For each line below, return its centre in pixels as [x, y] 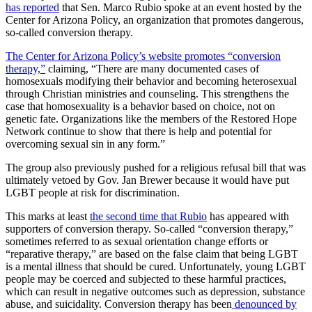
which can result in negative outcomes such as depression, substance [155, 291]
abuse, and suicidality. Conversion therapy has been [119, 304]
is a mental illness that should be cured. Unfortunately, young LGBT [156, 266]
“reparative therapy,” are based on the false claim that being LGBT [152, 253]
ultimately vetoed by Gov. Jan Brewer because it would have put [147, 180]
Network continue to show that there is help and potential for [139, 131]
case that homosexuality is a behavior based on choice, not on [140, 106]
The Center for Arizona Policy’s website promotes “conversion [143, 56]
